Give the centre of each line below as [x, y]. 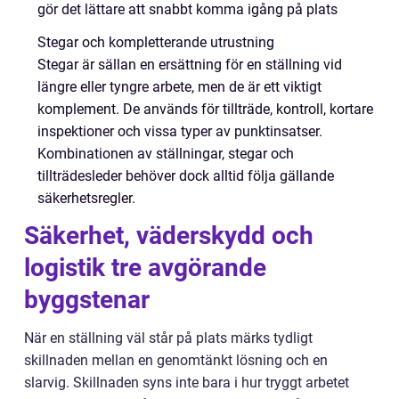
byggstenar [87, 299]
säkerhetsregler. [86, 198]
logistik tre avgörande [145, 267]
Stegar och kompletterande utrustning [156, 42]
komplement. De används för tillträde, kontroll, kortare [205, 109]
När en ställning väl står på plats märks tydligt [168, 338]
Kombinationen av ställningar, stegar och [166, 153]
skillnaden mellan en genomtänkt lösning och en [176, 360]
